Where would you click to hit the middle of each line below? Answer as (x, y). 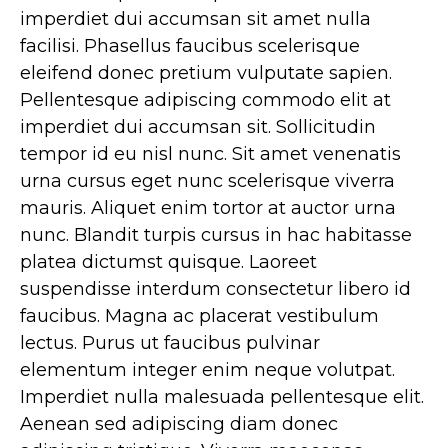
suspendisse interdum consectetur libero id (215, 289)
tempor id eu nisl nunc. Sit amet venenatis (210, 154)
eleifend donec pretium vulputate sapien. (206, 73)
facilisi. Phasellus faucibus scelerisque (190, 46)
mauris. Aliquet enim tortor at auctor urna (208, 208)
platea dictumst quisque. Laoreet (168, 262)
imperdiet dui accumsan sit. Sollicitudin (198, 127)
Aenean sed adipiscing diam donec (179, 424)
